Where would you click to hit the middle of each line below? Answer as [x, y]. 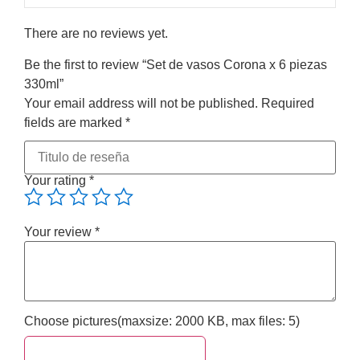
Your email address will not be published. [141, 103]
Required [288, 103]
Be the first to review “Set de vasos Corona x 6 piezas [176, 64]
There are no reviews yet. [96, 34]
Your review [59, 231]
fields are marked [75, 122]
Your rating [57, 180]
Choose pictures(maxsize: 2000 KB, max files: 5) [162, 321]
